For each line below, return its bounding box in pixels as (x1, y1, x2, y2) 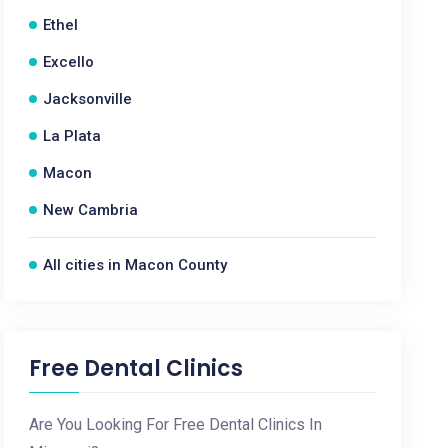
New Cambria (43, 201, 139, 219)
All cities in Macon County (43, 256, 228, 274)
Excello (43, 53, 95, 71)
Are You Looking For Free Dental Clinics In (29, 415, 323, 434)
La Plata (43, 127, 102, 145)
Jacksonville (43, 90, 133, 108)
